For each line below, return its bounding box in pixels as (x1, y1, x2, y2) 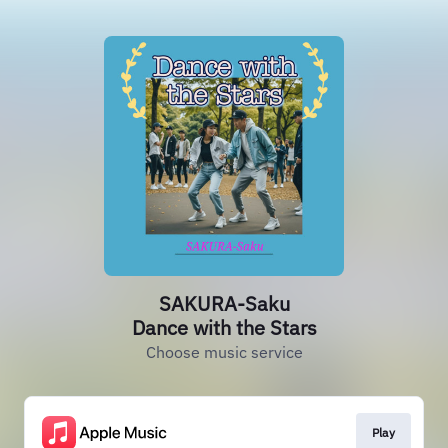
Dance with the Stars (131, 314, 317, 341)
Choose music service (145, 342, 303, 362)
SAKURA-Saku (158, 290, 290, 317)
